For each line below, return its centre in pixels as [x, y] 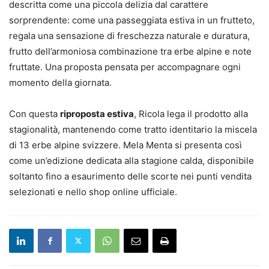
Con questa [35, 113]
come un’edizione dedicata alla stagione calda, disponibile [131, 160]
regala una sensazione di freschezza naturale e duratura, [129, 35]
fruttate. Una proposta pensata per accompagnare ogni [125, 67]
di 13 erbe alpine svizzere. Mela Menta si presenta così [125, 145]
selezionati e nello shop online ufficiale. [93, 192]
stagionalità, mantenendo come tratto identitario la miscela [133, 129]
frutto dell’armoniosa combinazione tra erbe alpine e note [130, 51]
